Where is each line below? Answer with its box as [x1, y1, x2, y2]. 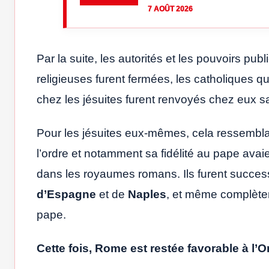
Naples [128, 187, 166, 201]
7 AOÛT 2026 [148, 4, 193, 13]
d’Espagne [37, 187, 99, 201]
